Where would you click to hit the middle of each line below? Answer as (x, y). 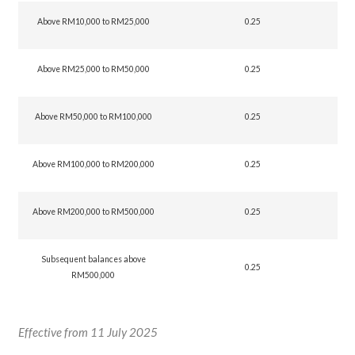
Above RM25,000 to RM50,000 (93, 69)
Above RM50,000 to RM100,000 (93, 116)
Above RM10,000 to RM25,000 (93, 21)
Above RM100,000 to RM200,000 (93, 164)
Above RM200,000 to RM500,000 (93, 212)
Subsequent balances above (93, 259)
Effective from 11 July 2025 (88, 332)
